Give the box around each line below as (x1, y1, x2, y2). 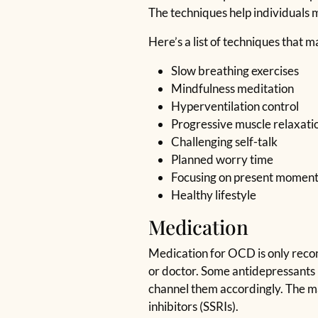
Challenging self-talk (171, 134, 278, 149)
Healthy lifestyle (171, 187, 256, 202)
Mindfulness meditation (171, 81, 294, 96)
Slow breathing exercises (171, 63, 299, 78)
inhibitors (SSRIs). (148, 299, 238, 314)
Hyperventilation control (171, 99, 299, 114)
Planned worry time (171, 152, 273, 167)
